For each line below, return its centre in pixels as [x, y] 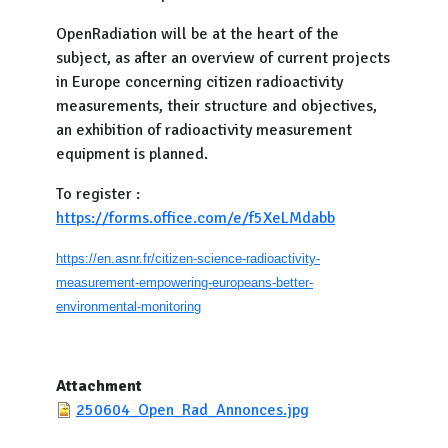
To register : [98, 194]
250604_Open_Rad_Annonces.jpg [192, 410]
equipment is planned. [132, 154]
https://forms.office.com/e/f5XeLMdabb [195, 218]
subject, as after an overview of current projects [223, 58]
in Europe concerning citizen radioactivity [199, 82]
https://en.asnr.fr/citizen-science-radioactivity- [188, 258]
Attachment [99, 386]
